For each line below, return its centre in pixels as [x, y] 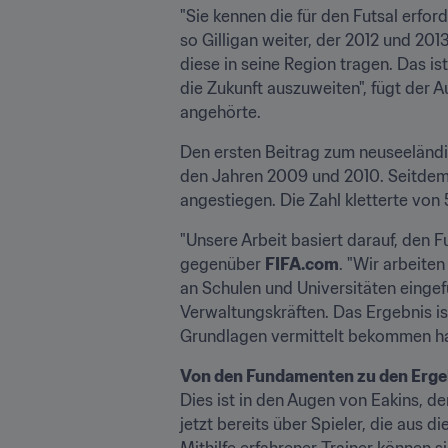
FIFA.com [302, 263]
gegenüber [222, 263]
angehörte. [220, 111]
